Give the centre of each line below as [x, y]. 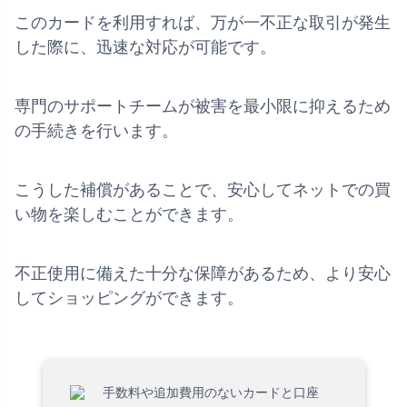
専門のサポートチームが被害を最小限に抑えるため [203, 107]
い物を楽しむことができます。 [129, 215]
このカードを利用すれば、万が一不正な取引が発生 [203, 23]
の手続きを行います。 [96, 131]
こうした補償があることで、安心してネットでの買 [203, 190]
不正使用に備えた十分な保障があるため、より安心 [203, 274]
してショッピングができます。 [129, 298]
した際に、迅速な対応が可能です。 [145, 48]
